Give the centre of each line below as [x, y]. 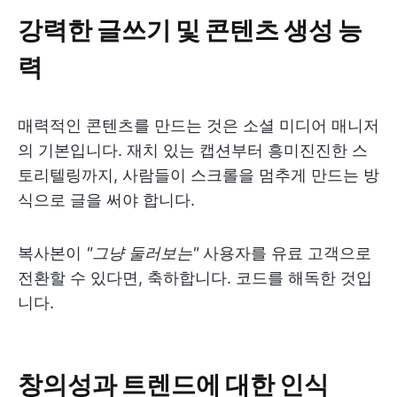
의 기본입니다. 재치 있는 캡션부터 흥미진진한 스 [193, 150]
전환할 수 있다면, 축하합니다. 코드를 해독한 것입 [195, 277]
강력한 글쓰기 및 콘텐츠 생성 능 [190, 28]
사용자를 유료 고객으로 [285, 253]
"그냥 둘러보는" [142, 253]
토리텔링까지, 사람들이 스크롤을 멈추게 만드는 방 [198, 175]
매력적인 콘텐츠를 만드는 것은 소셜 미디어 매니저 [198, 125]
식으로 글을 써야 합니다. [106, 199]
